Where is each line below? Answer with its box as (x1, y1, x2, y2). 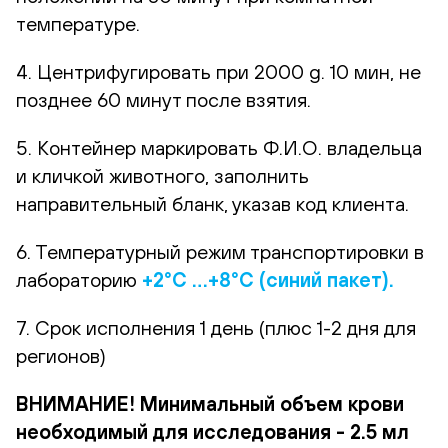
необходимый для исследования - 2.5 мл (16, 419, 409, 443)
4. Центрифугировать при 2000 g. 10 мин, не (16, 59, 421, 83)
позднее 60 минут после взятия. (16, 87, 311, 111)
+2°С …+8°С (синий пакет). (142, 267, 394, 291)
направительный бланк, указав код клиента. (16, 191, 409, 215)
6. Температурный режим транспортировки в (16, 239, 424, 263)
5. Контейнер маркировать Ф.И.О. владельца (16, 135, 422, 159)
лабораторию (16, 267, 142, 291)
